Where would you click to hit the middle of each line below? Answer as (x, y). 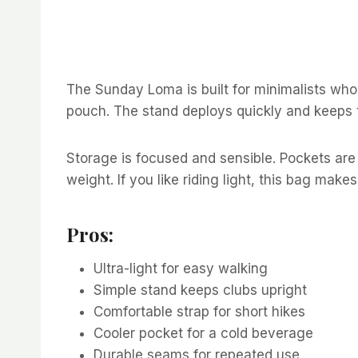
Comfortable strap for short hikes (199, 311)
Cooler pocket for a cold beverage (203, 333)
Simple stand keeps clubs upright (200, 290)
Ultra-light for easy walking (181, 268)
